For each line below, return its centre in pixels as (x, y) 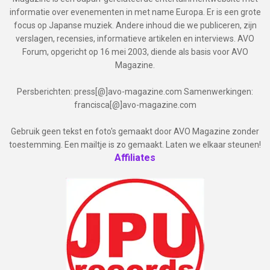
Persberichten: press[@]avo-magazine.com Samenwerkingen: (135, 91)
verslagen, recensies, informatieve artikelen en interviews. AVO (135, 38)
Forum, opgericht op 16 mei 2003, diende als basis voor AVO (135, 52)
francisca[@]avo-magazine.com (135, 105)
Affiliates (135, 157)
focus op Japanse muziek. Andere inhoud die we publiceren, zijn (135, 25)
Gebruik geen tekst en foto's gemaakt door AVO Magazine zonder (135, 131)
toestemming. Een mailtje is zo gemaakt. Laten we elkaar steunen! (135, 144)
